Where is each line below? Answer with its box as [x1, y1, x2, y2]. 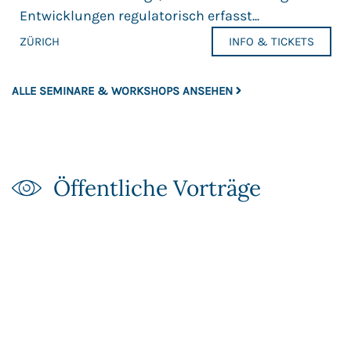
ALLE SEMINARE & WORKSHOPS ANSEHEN [12, 83, 233, 98]
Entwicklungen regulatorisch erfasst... [20, 7, 259, 25]
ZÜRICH [20, 34, 60, 49]
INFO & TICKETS [229, 34, 314, 49]
